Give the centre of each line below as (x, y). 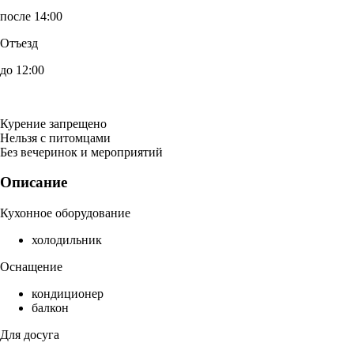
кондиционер (68, 294)
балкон (50, 308)
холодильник (67, 240)
